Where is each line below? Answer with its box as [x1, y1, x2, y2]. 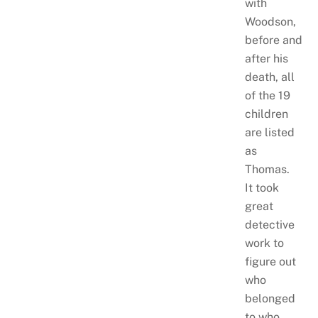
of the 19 [244, 88, 290, 102]
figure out [244, 254, 296, 268]
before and [244, 33, 302, 47]
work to [244, 236, 284, 250]
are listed [244, 125, 295, 139]
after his [244, 51, 288, 65]
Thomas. [244, 162, 292, 176]
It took [244, 180, 279, 194]
